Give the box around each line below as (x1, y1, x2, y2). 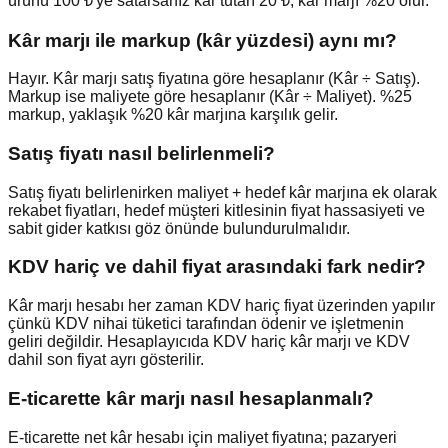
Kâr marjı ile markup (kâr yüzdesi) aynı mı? (8, 29, 397, 51)
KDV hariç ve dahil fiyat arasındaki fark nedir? (8, 256, 426, 278)
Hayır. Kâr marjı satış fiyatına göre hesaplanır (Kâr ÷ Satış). (8, 70, 420, 88)
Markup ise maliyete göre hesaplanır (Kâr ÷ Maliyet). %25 (8, 88, 412, 106)
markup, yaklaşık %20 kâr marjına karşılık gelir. (8, 106, 338, 124)
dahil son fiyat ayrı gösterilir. (8, 351, 204, 369)
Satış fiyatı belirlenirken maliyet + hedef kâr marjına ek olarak (8, 183, 437, 201)
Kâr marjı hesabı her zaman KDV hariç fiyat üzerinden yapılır (8, 297, 435, 315)
